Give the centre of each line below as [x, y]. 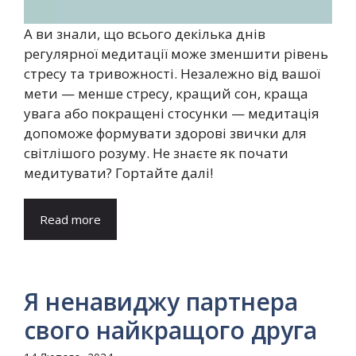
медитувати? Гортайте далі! [118, 172]
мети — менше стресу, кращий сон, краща [166, 93]
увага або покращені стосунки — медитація [172, 113]
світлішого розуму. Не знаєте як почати [156, 153]
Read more [70, 219]
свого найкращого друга [170, 330]
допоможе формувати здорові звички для [165, 133]
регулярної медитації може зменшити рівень [176, 53]
